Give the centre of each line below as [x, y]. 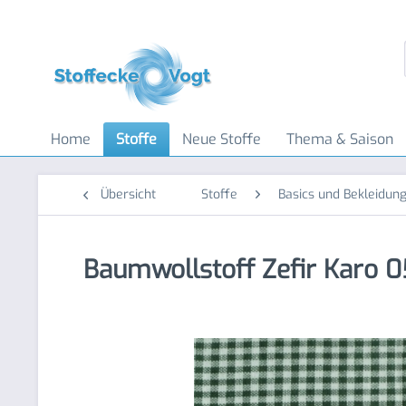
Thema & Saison [340, 139]
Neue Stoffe [222, 139]
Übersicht [128, 194]
